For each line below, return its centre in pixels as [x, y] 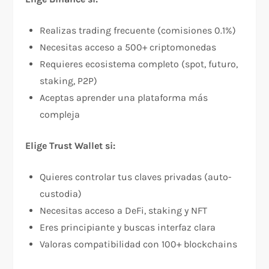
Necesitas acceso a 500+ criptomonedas [128, 47]
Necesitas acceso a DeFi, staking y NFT [124, 211]
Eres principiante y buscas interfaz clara [128, 228]
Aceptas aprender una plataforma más [124, 98]
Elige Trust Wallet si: [71, 146]
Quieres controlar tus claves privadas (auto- [136, 177]
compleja [60, 115]
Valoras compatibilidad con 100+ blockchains [139, 244]
